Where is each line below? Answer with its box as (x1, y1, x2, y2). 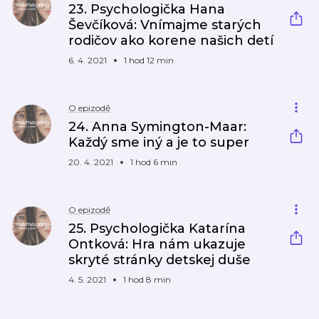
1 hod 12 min (124, 55, 174, 66)
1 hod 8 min (123, 274, 171, 285)
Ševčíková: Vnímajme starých (68, 17, 261, 33)
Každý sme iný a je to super (68, 135, 249, 150)
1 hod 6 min (130, 157, 177, 167)
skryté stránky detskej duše (68, 252, 251, 268)
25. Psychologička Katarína (68, 221, 246, 236)
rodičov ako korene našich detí (68, 33, 273, 48)
